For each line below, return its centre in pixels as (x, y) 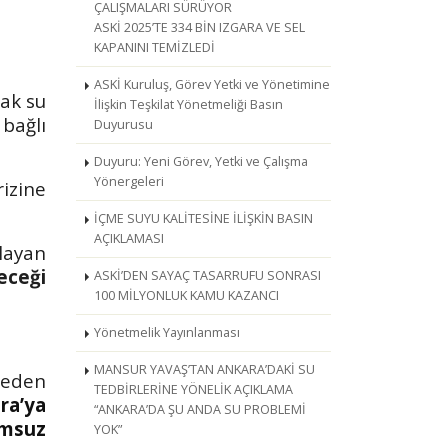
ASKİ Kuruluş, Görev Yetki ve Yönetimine (212, 84)
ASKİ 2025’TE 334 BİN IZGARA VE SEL (199, 27)
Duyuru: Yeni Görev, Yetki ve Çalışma (201, 161)
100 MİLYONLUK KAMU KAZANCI (186, 295)
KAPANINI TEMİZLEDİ (154, 47)
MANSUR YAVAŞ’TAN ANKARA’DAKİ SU (204, 369)
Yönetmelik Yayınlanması (167, 332)
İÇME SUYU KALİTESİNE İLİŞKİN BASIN (203, 218)
